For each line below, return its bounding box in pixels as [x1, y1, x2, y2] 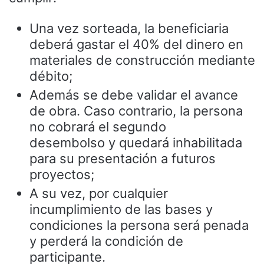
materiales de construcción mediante [29, 52, 255, 68]
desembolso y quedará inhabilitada [29, 134, 242, 150]
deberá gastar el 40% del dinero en [29, 36, 243, 52]
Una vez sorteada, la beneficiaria [29, 20, 229, 36]
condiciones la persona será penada [29, 217, 249, 233]
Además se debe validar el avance [29, 87, 238, 103]
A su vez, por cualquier [29, 185, 168, 201]
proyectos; [29, 166, 94, 182]
